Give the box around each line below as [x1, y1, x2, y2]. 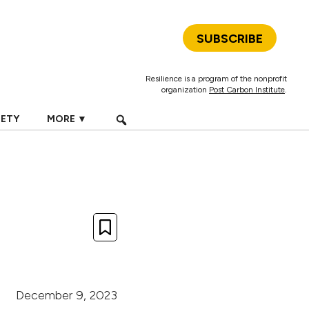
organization [161, 85, 209, 94]
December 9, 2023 [16, 288, 117, 303]
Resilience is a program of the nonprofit [146, 74, 287, 83]
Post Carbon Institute [209, 85, 285, 94]
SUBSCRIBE [197, 31, 263, 46]
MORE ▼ [46, 113, 87, 125]
